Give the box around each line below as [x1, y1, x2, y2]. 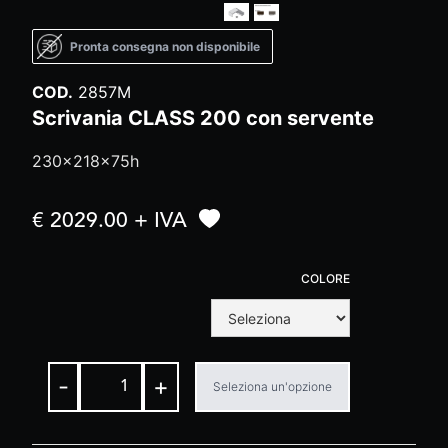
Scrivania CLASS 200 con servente [32, 106, 374, 131]
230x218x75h [32, 151, 139, 172]
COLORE [301, 271, 350, 287]
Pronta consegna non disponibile [70, 38, 260, 54]
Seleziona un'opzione [213, 379, 332, 395]
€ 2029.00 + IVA [32, 211, 187, 233]
